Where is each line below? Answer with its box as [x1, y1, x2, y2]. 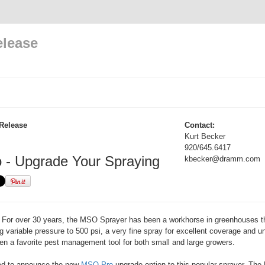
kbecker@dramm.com [185, 154, 260, 163]
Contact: [185, 121, 215, 130]
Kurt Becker [185, 132, 225, 141]
